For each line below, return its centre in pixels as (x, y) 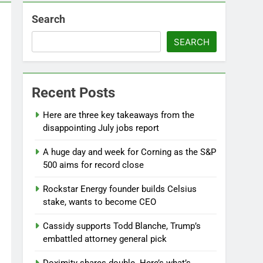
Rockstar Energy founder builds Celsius (120, 189)
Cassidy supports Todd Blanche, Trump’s (122, 226)
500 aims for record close (94, 165)
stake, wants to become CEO (100, 202)
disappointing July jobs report (101, 128)
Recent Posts (74, 93)
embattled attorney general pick (105, 239)
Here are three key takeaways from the (119, 115)
